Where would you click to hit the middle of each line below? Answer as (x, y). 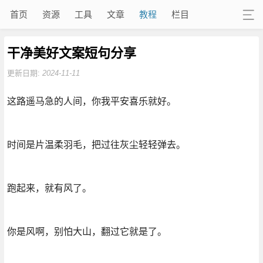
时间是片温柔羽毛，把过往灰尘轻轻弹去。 (96, 144)
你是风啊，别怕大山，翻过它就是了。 (87, 231)
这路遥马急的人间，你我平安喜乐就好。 (91, 101)
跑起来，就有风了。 (49, 188)
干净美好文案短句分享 (71, 53)
